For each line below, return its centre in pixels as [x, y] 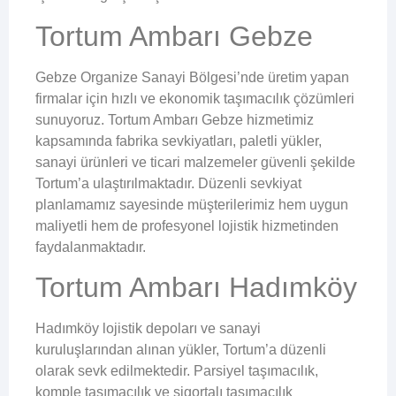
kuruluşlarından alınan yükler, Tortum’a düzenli [181, 350]
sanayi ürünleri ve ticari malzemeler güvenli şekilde [195, 162]
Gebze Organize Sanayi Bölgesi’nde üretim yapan [192, 77]
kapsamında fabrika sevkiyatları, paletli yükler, [179, 141]
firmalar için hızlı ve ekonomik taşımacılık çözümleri [195, 98]
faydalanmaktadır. [91, 247]
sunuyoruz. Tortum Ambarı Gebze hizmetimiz [175, 119]
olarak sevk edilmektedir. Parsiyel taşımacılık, [177, 371]
